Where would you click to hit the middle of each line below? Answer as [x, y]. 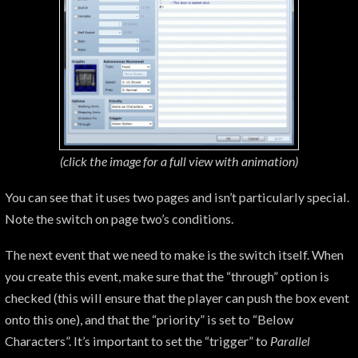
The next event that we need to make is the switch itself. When [174, 254]
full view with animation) [234, 161]
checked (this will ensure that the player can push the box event [177, 297]
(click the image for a [113, 161]
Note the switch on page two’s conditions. [119, 219]
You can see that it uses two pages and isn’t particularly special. [177, 197]
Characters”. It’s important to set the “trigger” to [137, 340]
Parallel [290, 340]
